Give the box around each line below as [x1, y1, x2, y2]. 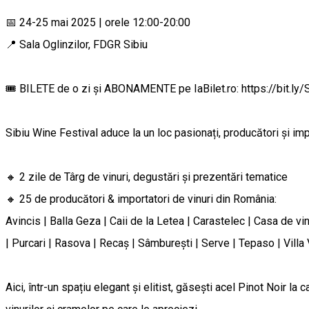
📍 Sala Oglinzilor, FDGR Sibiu [6, 37, 148, 51]
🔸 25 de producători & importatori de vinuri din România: [6, 192, 277, 206]
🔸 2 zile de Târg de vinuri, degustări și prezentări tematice [6, 170, 288, 183]
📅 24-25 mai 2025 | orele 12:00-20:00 [6, 15, 190, 29]
